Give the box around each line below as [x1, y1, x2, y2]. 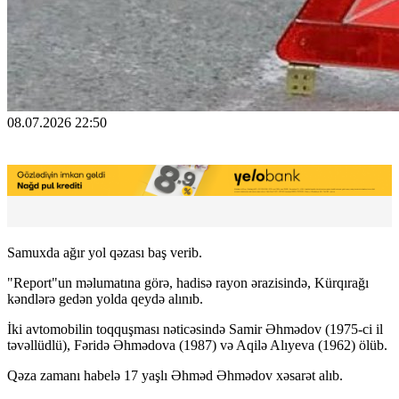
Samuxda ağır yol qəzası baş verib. [7, 244, 202, 260]
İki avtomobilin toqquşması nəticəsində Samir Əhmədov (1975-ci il [7, 321, 383, 337]
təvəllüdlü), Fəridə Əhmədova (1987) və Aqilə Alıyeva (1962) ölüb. [7, 337, 387, 353]
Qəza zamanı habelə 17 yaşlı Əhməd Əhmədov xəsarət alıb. [7, 367, 343, 383]
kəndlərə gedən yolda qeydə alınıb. [7, 290, 203, 306]
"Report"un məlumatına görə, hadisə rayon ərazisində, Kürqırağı [7, 274, 369, 290]
